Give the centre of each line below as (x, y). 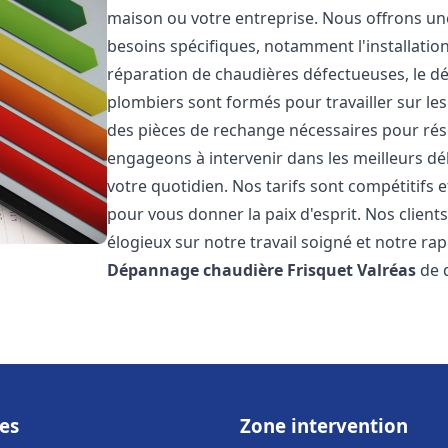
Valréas (387, 270)
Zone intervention (324, 425)
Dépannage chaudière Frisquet (230, 270)
